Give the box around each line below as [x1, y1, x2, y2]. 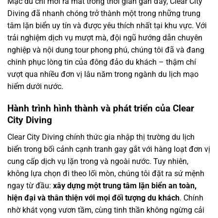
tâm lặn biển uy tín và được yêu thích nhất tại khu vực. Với [7, 21, 207, 31]
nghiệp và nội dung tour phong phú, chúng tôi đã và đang [7, 45, 204, 55]
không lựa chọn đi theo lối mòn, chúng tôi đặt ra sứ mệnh [7, 168, 204, 178]
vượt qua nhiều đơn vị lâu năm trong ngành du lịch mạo [7, 70, 199, 79]
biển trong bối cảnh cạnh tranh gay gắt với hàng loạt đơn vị [7, 144, 210, 154]
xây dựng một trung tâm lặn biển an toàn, [53, 181, 197, 190]
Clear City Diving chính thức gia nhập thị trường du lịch [7, 132, 195, 142]
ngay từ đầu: [7, 181, 53, 190]
